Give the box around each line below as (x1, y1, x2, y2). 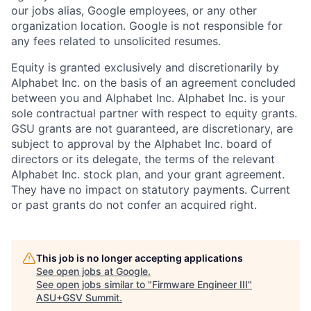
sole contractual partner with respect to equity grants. (11, 106, 297, 120)
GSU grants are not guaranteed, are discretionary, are (11, 121, 293, 135)
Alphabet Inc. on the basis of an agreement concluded (11, 75, 296, 90)
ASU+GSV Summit (36, 291, 119, 303)
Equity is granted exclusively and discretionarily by (11, 60, 279, 74)
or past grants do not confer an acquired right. (11, 197, 257, 212)
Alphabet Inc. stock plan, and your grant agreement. (11, 167, 285, 181)
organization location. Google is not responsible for (11, 18, 283, 33)
